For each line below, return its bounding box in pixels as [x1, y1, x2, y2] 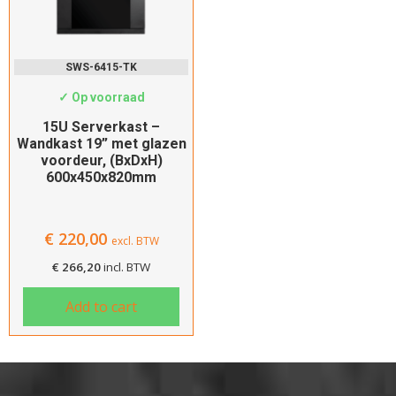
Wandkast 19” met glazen [16, 135, 187, 153]
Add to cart [65, 297, 137, 317]
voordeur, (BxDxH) [40, 152, 163, 170]
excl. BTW [110, 233, 159, 249]
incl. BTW [103, 259, 150, 276]
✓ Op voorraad [57, 90, 145, 105]
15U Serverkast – [42, 118, 160, 136]
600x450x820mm [46, 169, 156, 187]
